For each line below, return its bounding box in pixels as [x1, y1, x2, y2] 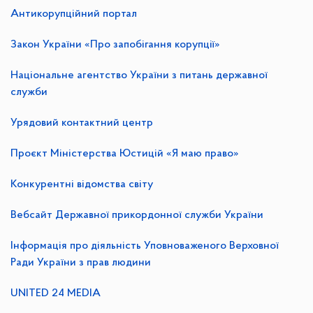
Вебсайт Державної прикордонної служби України [10, 210, 263, 221]
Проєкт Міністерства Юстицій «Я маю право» [10, 148, 239, 159]
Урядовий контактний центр [10, 117, 153, 129]
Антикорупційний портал [10, 8, 137, 20]
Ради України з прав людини [10, 257, 151, 268]
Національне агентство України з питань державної [10, 70, 268, 81]
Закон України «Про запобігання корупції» [10, 39, 220, 50]
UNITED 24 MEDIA [10, 288, 101, 299]
